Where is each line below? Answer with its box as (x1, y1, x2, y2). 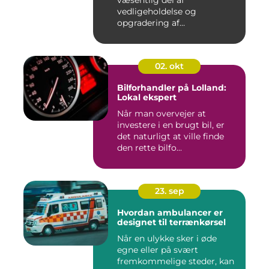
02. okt (155, 61, 184, 72)
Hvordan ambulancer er (117, 207, 223, 219)
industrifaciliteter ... (117, 29, 198, 40)
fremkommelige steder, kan (117, 256, 234, 267)
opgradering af (117, 17, 180, 29)
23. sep (154, 186, 184, 197)
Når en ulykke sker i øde (117, 233, 217, 244)
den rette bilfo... (117, 142, 182, 154)
